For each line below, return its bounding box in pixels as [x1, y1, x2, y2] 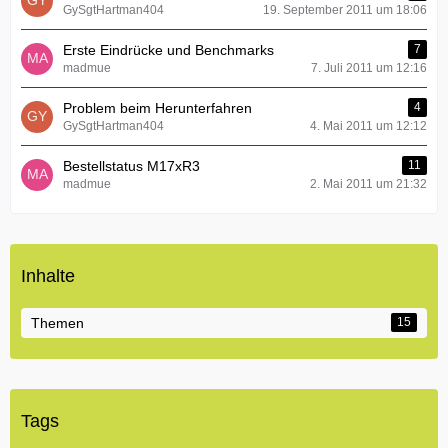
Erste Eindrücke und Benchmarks [63, 42, 274, 58]
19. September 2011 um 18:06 [263, 3, 427, 17]
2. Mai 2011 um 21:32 [310, 177, 427, 191]
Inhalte [21, 266, 75, 286]
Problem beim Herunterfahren [63, 100, 252, 116]
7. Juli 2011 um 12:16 [311, 61, 427, 75]
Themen [31, 315, 84, 331]
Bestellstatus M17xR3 [63, 158, 200, 174]
